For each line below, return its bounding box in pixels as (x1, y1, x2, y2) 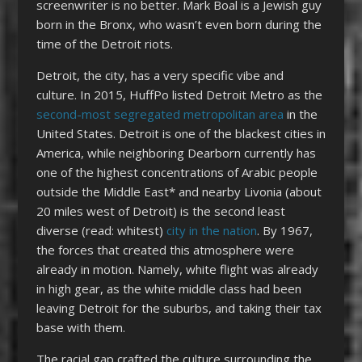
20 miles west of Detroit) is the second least (36, 202, 285, 219)
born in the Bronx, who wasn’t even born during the (36, 15, 322, 32)
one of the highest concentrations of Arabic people (36, 163, 318, 180)
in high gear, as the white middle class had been (36, 280, 301, 297)
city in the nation (166, 221, 257, 238)
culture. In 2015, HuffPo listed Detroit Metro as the (36, 86, 322, 103)
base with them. (36, 318, 125, 335)
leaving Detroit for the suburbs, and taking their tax (36, 299, 322, 316)
